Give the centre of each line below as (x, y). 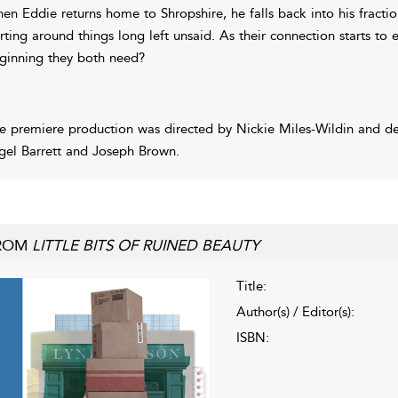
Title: (251, 286)
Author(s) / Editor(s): (295, 311)
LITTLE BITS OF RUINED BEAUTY (145, 245)
